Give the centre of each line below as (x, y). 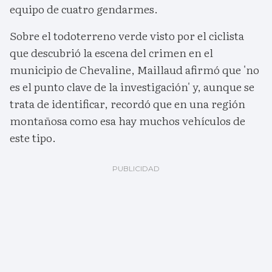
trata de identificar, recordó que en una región (127, 104)
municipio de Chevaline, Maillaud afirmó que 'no (134, 70)
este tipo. (33, 138)
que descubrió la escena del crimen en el (111, 53)
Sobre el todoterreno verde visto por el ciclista (127, 36)
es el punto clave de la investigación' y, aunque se (132, 87)
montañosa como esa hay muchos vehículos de (127, 121)
